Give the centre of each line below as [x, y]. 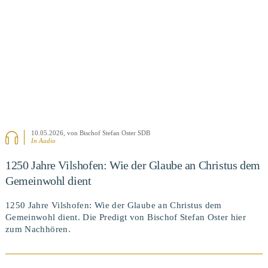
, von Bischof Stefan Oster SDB [107, 133]
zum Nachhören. [38, 229]
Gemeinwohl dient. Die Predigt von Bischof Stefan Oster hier [126, 217]
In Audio [44, 141]
